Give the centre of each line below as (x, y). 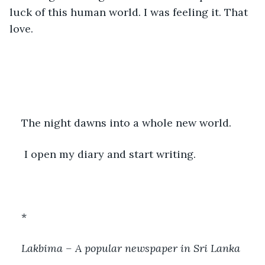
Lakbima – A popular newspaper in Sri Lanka (131, 248)
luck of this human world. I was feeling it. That (130, 12)
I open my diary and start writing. (110, 154)
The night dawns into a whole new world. (126, 122)
